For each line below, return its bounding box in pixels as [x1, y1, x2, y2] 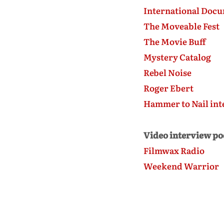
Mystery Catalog [143, 50, 211, 63]
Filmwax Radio [143, 144, 204, 156]
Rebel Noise [143, 66, 191, 78]
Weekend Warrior [143, 159, 219, 172]
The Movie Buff [143, 35, 206, 47]
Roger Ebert [143, 81, 193, 94]
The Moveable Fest [143, 19, 219, 32]
